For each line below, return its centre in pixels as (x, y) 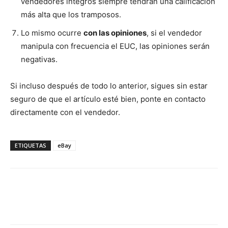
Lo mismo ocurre (52, 33)
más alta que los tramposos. (71, 14)
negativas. (39, 59)
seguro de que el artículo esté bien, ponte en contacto (108, 99)
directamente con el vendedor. (65, 112)
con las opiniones (115, 33)
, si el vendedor (174, 33)
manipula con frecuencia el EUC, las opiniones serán (115, 46)
